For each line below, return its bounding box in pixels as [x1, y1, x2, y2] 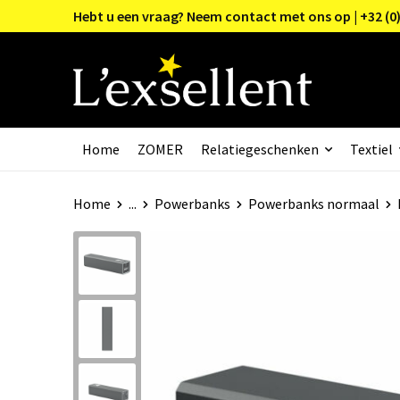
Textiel [349, 139, 393, 158]
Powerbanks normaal [247, 194, 379, 212]
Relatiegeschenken [200, 139, 319, 158]
